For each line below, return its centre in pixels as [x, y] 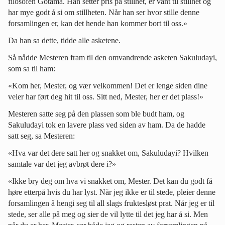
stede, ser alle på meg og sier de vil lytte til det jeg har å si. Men [108, 214]
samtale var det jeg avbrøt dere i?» [62, 164]
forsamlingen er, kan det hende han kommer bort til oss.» [98, 23]
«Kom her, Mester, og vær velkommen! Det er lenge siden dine [108, 85]
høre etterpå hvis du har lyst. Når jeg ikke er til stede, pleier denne [112, 192]
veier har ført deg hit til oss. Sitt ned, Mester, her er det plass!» [106, 96]
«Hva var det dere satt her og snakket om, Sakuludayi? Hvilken [108, 153]
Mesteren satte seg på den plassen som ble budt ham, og [96, 114]
